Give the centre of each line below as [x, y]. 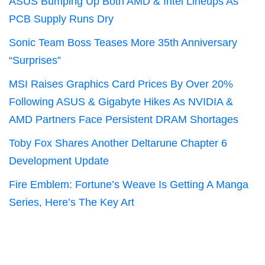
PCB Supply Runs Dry [61, 19]
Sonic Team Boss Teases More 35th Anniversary [123, 43]
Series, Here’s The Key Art [72, 202]
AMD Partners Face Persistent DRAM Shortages [124, 119]
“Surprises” [35, 60]
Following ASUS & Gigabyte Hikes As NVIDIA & [121, 102]
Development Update [59, 161]
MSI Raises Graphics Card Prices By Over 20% [121, 84]
